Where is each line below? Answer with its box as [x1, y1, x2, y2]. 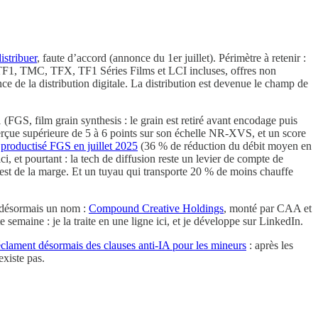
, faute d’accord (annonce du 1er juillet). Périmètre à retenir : [37, 51, 306, 64]
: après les [246, 238, 293, 251]
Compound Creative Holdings [89, 202, 224, 214]
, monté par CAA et [224, 202, 312, 214]
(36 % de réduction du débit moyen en [138, 139, 312, 152]
